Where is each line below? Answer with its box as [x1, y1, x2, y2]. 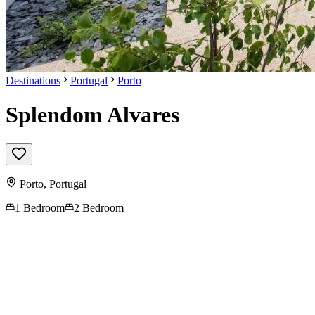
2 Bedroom [74, 201, 124, 214]
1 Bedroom [15, 201, 65, 214]
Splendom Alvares [6, 102, 179, 128]
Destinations [6, 75, 60, 86]
